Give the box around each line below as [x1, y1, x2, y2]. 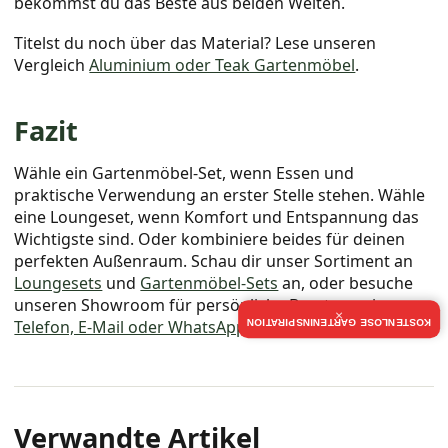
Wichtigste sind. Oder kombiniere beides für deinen [14, 227, 406, 250]
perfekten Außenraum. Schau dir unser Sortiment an [14, 249, 414, 272]
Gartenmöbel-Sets [140, 271, 279, 294]
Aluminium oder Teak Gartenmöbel [89, 53, 356, 76]
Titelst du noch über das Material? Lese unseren [14, 31, 377, 54]
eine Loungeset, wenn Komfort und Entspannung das [14, 205, 420, 228]
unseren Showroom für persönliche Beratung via [14, 293, 386, 316]
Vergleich [14, 53, 90, 76]
